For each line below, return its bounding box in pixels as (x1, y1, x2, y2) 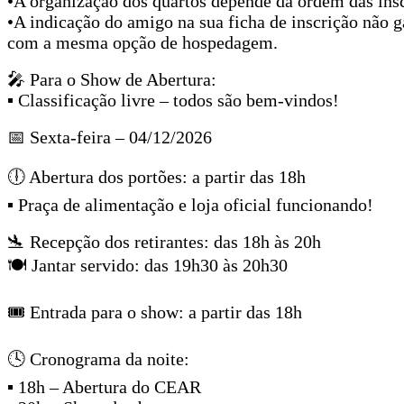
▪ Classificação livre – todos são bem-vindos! (7, 89, 339, 110)
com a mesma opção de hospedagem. (7, 32, 278, 52)
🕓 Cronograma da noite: (7, 348, 189, 369)
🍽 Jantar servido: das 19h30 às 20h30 (7, 254, 288, 275)
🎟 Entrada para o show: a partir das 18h (7, 301, 302, 322)
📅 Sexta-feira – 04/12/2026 (7, 126, 212, 147)
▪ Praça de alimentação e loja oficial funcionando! (7, 194, 373, 215)
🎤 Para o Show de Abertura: (7, 69, 216, 89)
